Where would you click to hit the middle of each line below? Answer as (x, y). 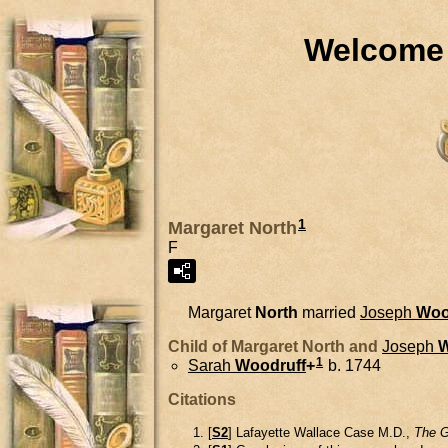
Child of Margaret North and (275, 346)
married (329, 312)
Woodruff (270, 365)
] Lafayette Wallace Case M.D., (321, 432)
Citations (202, 399)
